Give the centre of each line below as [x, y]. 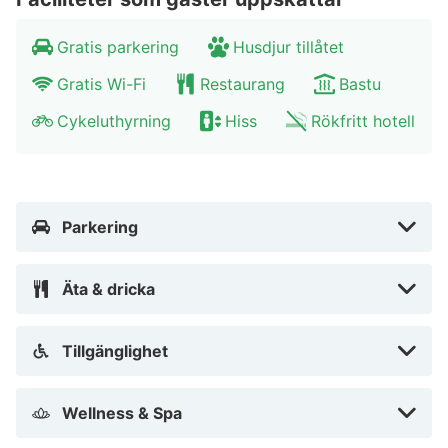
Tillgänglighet [115, 351]
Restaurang [242, 84]
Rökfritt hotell [363, 121]
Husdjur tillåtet [288, 47]
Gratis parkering [118, 47]
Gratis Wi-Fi [101, 84]
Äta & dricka [108, 289]
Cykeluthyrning [114, 121]
